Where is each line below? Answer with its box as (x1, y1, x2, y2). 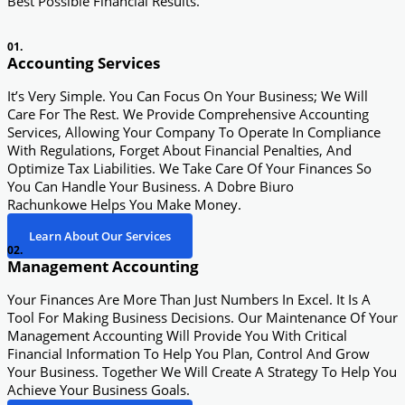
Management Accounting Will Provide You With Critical (7, 326, 347, 345)
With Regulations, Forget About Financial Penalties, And (7, 140, 352, 159)
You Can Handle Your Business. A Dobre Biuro (7, 176, 294, 195)
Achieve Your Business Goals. (7, 381, 190, 400)
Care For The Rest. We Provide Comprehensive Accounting (7, 104, 369, 123)
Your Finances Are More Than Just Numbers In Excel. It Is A (7, 290, 371, 309)
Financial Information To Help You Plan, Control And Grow (7, 344, 370, 363)
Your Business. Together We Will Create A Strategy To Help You (7, 363, 397, 381)
